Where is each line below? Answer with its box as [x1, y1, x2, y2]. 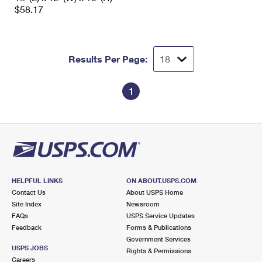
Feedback [12, 223, 42, 232]
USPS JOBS [12, 244, 48, 252]
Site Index [12, 200, 42, 208]
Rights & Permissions [126, 247, 191, 255]
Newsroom [126, 200, 160, 208]
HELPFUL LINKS [12, 177, 63, 185]
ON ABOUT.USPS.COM [126, 177, 196, 185]
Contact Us [12, 188, 46, 196]
